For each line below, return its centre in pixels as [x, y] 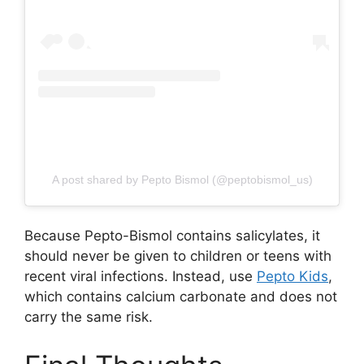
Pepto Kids [292, 277]
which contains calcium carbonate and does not [181, 297]
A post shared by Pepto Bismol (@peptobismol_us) [182, 179]
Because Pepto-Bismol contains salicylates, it [172, 236]
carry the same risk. [89, 317]
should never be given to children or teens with [178, 256]
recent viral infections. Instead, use [141, 277]
